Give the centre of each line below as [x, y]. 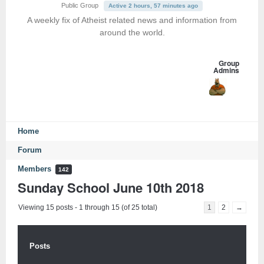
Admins [226, 70]
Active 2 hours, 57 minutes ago [153, 6]
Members [36, 169]
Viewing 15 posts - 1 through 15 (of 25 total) [88, 207]
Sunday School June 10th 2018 [111, 187]
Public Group [80, 5]
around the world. [132, 32]
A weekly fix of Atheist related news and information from [132, 20]
